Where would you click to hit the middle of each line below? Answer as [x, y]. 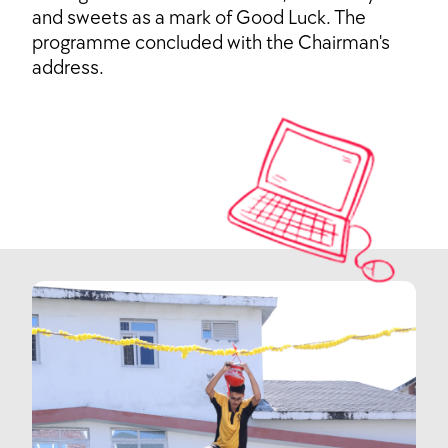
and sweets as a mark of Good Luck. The [199, 18]
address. [68, 68]
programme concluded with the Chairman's [211, 43]
